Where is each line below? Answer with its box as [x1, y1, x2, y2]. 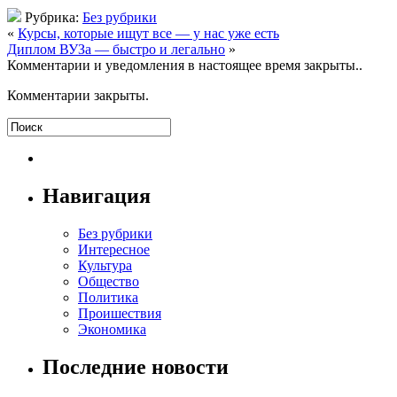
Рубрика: [21, 9, 82, 25]
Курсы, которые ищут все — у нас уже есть [18, 25, 279, 41]
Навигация [43, 183, 151, 207]
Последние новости [43, 354, 229, 378]
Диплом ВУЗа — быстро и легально [7, 41, 225, 57]
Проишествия [78, 305, 161, 321]
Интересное [78, 241, 150, 257]
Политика [78, 289, 138, 305]
